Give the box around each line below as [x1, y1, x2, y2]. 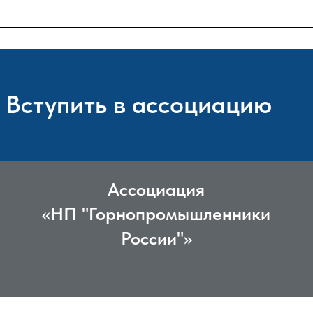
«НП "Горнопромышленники [42, 202, 270, 224]
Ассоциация [108, 177, 205, 200]
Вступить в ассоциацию [6, 89, 272, 119]
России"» [120, 226, 192, 249]
